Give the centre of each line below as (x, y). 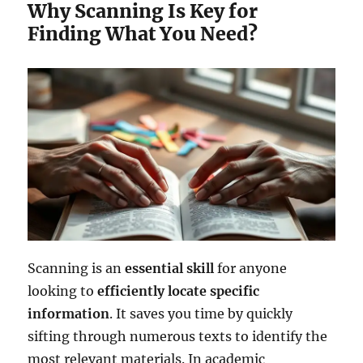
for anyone (251, 269)
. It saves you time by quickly (201, 314)
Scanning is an (77, 269)
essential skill (170, 269)
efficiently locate (152, 291)
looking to (63, 291)
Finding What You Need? (143, 33)
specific (235, 291)
